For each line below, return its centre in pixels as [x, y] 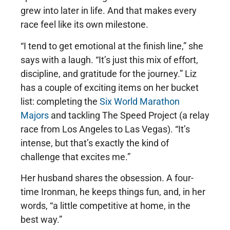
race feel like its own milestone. [84, 25]
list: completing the [60, 101]
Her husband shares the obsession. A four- [107, 178]
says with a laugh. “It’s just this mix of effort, [109, 60]
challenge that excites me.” [75, 157]
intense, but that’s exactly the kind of [95, 143]
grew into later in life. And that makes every [109, 11]
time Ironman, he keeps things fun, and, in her [113, 192]
